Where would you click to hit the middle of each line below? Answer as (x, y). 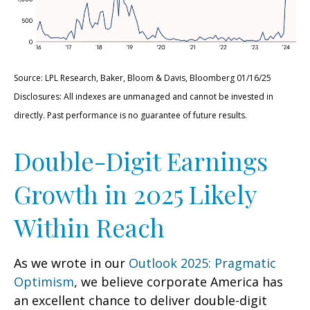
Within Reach (89, 227)
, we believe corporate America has (179, 282)
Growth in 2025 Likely (135, 194)
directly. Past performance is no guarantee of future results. (130, 116)
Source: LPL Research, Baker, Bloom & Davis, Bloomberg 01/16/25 (143, 78)
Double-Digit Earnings (141, 161)
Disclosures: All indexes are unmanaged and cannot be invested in (144, 97)
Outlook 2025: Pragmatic (202, 263)
